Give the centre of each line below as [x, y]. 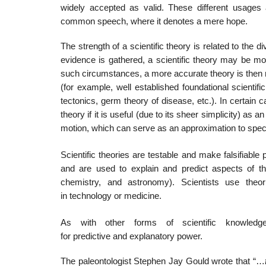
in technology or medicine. [111, 196]
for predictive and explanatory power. [132, 236]
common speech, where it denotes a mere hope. [154, 22]
